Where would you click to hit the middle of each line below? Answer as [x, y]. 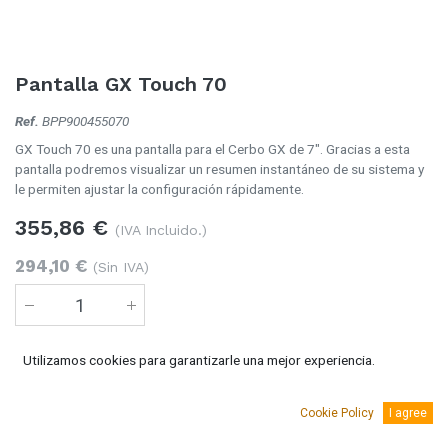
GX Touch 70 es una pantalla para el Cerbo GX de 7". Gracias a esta [212, 149]
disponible [116, 410]
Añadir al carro [105, 362]
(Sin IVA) [121, 267]
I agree [408, 413]
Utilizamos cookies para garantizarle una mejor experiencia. [199, 360]
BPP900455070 [85, 121]
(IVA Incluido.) [161, 230]
